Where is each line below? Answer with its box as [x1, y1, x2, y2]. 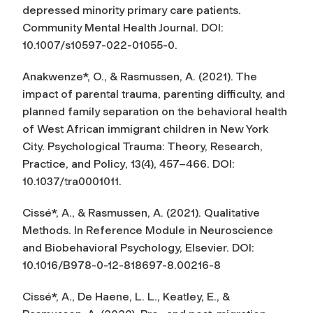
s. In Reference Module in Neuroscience [63, 223, 273, 237]
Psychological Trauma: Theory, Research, [48, 139, 263, 153]
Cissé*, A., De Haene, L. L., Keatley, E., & [22, 289, 230, 303]
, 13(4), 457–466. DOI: [125, 156, 235, 170]
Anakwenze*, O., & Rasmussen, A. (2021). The [22, 69, 257, 83]
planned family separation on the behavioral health [22, 104, 287, 118]
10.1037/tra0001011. [22, 174, 124, 188]
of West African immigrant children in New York [22, 122, 268, 136]
